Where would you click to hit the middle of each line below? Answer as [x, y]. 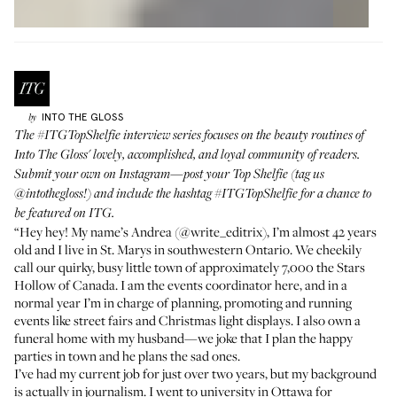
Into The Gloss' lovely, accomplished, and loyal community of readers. [187, 155]
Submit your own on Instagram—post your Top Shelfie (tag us [169, 175]
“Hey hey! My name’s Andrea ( [97, 231]
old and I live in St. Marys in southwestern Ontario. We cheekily [188, 249]
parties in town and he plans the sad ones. [127, 355]
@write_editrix [221, 231]
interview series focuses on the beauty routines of [242, 136]
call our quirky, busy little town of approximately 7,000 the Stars [190, 267]
